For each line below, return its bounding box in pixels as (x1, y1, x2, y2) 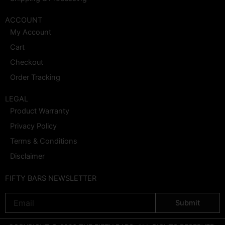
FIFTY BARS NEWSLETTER (5, 174, 96, 183)
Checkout (10, 58, 43, 67)
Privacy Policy (10, 122, 57, 131)
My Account (10, 28, 51, 37)
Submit (175, 198, 200, 207)
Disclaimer (10, 152, 45, 161)
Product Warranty (10, 106, 69, 116)
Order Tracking (10, 73, 60, 82)
